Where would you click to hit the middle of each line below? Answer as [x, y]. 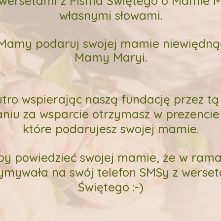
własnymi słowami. [110, 15]
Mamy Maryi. [110, 57]
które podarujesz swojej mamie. [110, 129]
